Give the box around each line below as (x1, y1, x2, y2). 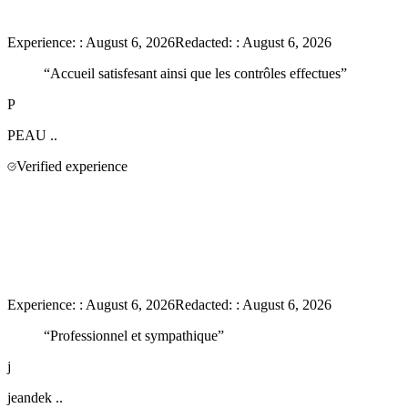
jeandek (7, 389, 52, 405)
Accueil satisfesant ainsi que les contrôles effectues (50, 65, 341, 81)
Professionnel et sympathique (50, 327, 218, 343)
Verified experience (16, 158, 127, 174)
